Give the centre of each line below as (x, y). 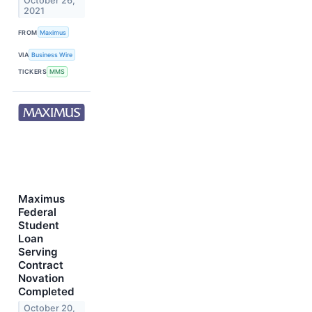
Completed (46, 291)
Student (39, 225)
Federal (37, 212)
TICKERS (33, 72)
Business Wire (52, 55)
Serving (38, 251)
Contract (41, 265)
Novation (41, 278)
